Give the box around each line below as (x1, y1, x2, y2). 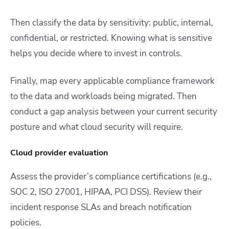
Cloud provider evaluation (10, 147, 108, 159)
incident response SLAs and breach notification (10, 201, 192, 214)
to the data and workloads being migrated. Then (10, 90, 197, 103)
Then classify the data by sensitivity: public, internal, (10, 17, 213, 29)
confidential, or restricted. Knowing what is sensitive (10, 32, 212, 44)
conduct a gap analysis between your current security (10, 106, 217, 118)
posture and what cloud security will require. (10, 121, 183, 133)
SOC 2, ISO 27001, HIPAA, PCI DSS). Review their (10, 186, 202, 198)
